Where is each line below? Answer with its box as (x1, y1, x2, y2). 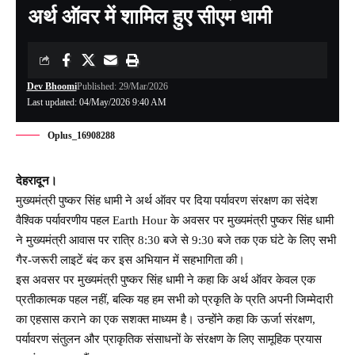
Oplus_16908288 (48, 129, 115, 141)
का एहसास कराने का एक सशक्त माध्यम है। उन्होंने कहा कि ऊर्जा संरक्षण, (16, 312, 315, 326)
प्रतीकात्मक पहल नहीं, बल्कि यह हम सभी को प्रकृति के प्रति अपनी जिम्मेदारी (16, 292, 333, 306)
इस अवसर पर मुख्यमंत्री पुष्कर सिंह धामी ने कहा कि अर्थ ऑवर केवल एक (16, 273, 315, 286)
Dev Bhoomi (26, 80, 77, 92)
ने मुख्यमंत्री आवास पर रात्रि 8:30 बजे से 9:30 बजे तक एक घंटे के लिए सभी (16, 233, 336, 246)
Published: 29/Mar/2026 (76, 80, 168, 92)
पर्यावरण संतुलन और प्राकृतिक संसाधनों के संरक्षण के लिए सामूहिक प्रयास (16, 332, 322, 345)
